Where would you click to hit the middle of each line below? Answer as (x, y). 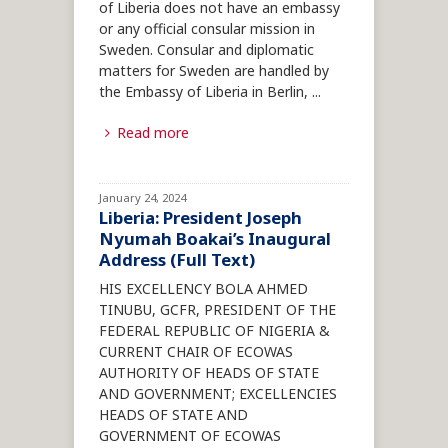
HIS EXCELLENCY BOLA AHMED (203, 290)
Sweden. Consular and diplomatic (206, 51)
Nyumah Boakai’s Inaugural (215, 240)
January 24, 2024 (142, 199)
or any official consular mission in (207, 30)
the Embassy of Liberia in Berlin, (203, 93)
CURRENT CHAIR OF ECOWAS (196, 353)
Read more (152, 134)
